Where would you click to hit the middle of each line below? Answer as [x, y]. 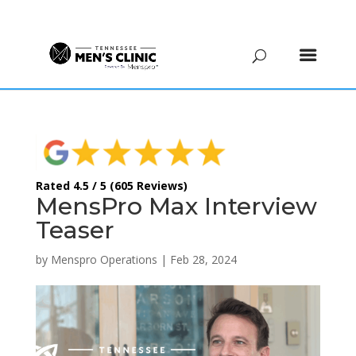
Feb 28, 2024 [203, 259]
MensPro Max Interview [176, 206]
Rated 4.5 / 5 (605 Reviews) [111, 185]
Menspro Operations [104, 259]
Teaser [75, 230]
